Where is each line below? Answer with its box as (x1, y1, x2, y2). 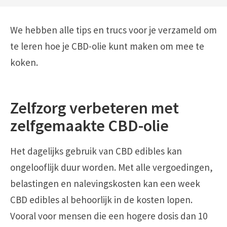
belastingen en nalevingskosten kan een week (10, 177, 200, 190)
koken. (10, 56, 38, 68)
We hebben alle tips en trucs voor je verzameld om (10, 23, 217, 36)
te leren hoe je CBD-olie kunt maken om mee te (10, 40, 204, 52)
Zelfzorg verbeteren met (10, 97, 179, 119)
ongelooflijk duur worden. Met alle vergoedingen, (10, 161, 213, 173)
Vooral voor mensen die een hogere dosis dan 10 (10, 209, 207, 222)
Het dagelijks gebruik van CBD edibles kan (10, 144, 182, 157)
